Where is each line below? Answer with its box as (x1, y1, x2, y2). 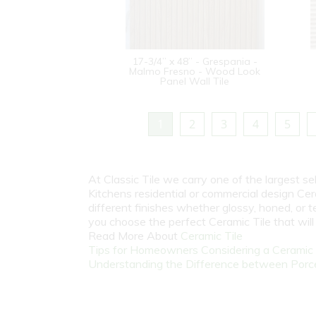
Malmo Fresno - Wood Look (129, 65, 260, 78)
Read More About (88, 229, 181, 243)
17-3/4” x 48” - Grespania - (132, 55, 257, 68)
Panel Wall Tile (160, 75, 229, 87)
